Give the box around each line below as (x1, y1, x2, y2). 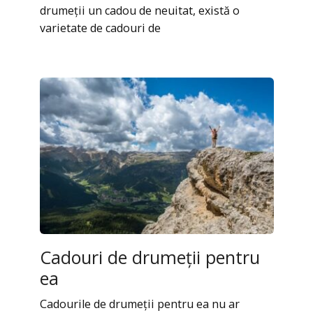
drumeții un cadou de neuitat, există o (39, 3, 240, 19)
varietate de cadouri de (39, 20, 161, 36)
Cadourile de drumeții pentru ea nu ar (39, 296, 240, 312)
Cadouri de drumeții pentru (39, 245, 260, 269)
